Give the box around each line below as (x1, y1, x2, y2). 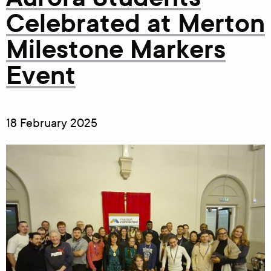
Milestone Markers (6, 32, 226, 67)
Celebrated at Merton (6, 6, 265, 41)
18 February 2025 (6, 116, 97, 130)
